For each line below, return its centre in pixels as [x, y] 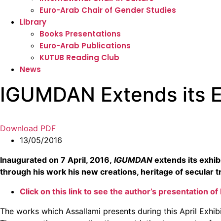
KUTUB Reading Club [79, 58]
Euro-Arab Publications [85, 46]
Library [33, 22]
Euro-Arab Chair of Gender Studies [108, 10]
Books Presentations [80, 34]
